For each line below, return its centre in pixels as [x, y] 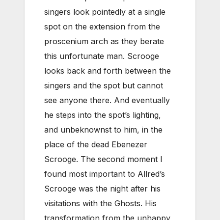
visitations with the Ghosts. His [100, 203]
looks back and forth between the [108, 70]
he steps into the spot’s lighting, [103, 115]
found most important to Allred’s [105, 174]
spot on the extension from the [102, 26]
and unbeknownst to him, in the [103, 129]
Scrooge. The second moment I [103, 159]
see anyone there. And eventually [107, 100]
